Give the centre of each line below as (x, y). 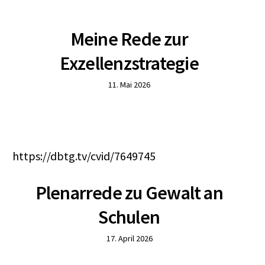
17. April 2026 (129, 238)
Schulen (129, 217)
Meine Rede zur (129, 39)
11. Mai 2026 (129, 85)
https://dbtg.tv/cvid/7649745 (84, 156)
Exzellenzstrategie (129, 63)
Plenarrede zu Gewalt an (129, 193)
